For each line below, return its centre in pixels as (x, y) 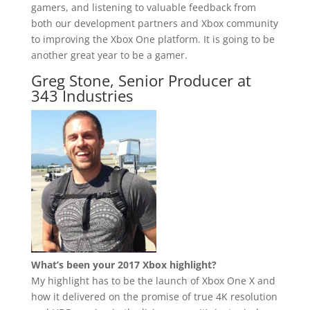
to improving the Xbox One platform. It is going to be (153, 39)
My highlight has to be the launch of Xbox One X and (153, 281)
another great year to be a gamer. (109, 55)
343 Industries (82, 95)
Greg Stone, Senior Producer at (141, 80)
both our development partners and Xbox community (154, 23)
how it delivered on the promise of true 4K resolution (154, 297)
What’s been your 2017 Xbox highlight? (124, 265)
